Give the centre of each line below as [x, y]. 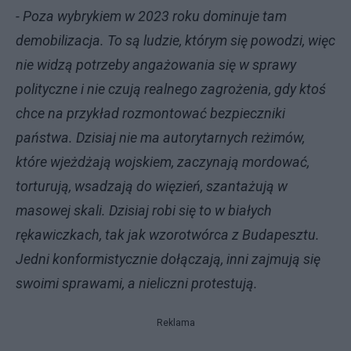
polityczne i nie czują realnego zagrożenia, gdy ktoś [171, 89]
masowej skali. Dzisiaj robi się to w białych [144, 210]
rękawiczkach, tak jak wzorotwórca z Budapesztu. [168, 235]
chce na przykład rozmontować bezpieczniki [150, 113]
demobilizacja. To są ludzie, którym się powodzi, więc [175, 40]
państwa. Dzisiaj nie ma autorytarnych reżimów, [160, 138]
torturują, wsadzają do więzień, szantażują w [152, 186]
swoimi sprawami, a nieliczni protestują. [137, 283]
